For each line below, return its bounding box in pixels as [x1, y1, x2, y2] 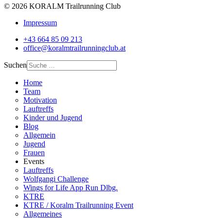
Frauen [23, 148, 45, 157]
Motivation [23, 95, 57, 104]
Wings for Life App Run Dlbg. [23, 183, 118, 192]
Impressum [23, 18, 57, 27]
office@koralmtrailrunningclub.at [23, 43, 126, 52]
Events [23, 157, 44, 165]
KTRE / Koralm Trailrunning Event [23, 200, 133, 209]
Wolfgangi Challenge [23, 174, 89, 183]
